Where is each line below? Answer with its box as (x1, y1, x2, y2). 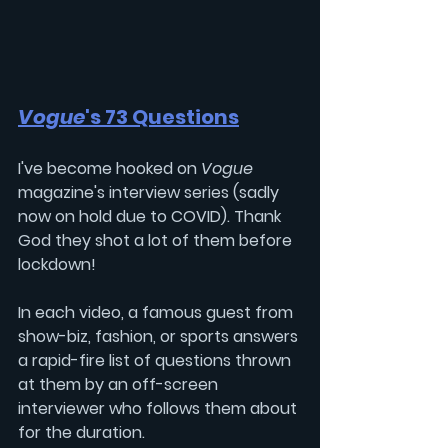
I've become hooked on (18, 156, 201, 180)
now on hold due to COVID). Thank (18, 204, 285, 228)
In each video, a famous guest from (18, 300, 297, 324)
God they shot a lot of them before (18, 228, 296, 252)
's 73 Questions (85, 102, 239, 131)
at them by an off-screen (18, 372, 222, 396)
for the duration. (18, 420, 145, 444)
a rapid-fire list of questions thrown (18, 348, 295, 372)
